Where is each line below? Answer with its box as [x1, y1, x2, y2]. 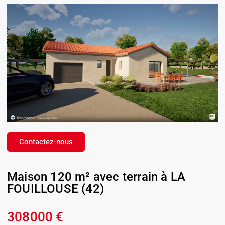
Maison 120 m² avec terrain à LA [7, 170, 186, 184]
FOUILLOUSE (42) [7, 182, 104, 196]
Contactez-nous [19, 136, 73, 148]
